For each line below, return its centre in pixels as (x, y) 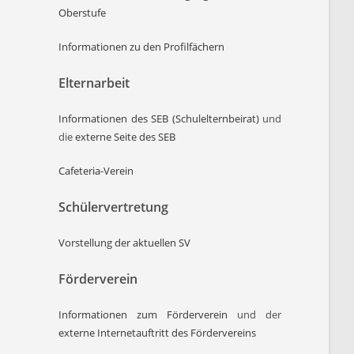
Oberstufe (83, 13)
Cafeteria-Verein (96, 171)
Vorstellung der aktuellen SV (125, 243)
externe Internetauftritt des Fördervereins (158, 333)
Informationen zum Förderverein (148, 314)
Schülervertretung (114, 207)
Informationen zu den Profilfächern (142, 47)
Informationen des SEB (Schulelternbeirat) (159, 119)
